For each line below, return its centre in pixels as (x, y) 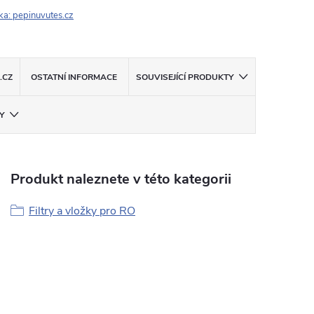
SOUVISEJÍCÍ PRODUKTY (184, 77)
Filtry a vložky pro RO (82, 211)
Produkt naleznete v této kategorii (121, 179)
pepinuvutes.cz (43, 15)
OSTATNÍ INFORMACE (74, 77)
